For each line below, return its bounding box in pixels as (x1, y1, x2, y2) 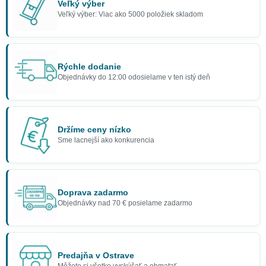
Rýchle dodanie (58, 62, 121, 71)
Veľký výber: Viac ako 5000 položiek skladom (58, 9, 203, 18)
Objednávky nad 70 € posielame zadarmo (58, 198, 192, 207)
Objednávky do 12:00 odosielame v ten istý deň (58, 72, 210, 81)
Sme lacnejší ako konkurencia (58, 135, 154, 144)
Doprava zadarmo (58, 188, 128, 197)
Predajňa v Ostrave (58, 251, 134, 260)
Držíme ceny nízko (58, 125, 131, 134)
